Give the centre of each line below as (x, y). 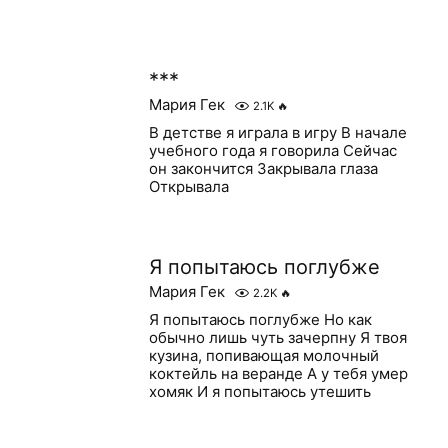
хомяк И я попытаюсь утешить (259, 391)
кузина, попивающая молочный (263, 355)
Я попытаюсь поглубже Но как (260, 319)
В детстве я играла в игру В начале (277, 132)
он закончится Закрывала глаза (263, 168)
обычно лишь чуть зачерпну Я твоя (277, 337)
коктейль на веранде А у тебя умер (278, 373)
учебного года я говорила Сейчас (272, 150)
